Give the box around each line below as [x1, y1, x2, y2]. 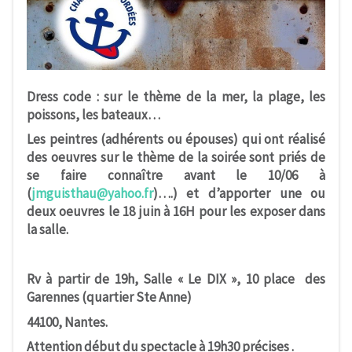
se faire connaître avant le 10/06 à [26, 167, 326, 185]
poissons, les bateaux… [26, 105, 160, 123]
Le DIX [188, 270, 226, 288]
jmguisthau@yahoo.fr [31, 185, 153, 203]
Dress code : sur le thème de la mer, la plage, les [26, 87, 326, 105]
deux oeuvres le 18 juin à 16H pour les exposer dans [26, 203, 326, 221]
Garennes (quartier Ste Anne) [26, 288, 192, 306]
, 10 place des [236, 270, 326, 288]
